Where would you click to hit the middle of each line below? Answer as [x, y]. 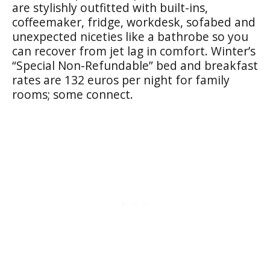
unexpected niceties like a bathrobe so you [130, 36]
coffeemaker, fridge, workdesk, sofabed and [134, 22]
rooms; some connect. [73, 94]
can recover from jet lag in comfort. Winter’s [134, 51]
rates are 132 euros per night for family [121, 80]
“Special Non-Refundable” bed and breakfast [135, 65]
